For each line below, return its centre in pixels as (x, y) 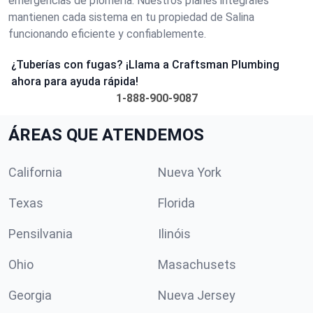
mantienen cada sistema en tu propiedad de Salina (131, 17)
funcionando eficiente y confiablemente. (107, 34)
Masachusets (197, 264)
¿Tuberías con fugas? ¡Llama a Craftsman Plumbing (145, 65)
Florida (176, 203)
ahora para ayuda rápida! (75, 81)
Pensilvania (41, 234)
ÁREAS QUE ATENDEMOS (106, 135)
